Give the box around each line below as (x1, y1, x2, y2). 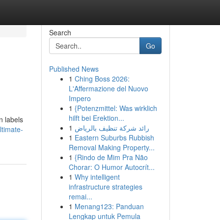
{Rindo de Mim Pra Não (74, 152, 148, 162)
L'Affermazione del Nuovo (68, 83, 148, 93)
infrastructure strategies (68, 182, 142, 192)
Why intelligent (74, 172, 120, 182)
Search (49, 27, 71, 37)
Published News (49, 64, 99, 74)
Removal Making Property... (68, 142, 155, 152)
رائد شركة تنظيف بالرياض (74, 123, 149, 133)
